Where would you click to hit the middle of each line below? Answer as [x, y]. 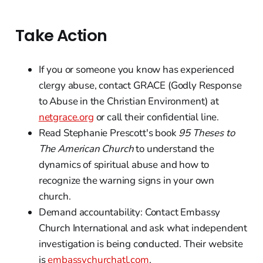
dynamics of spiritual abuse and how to [124, 164]
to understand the [174, 149]
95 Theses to [207, 133]
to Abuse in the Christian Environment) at [129, 101]
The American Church [86, 149]
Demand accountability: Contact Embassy [129, 212]
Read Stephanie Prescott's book [109, 133]
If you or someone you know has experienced [136, 69]
